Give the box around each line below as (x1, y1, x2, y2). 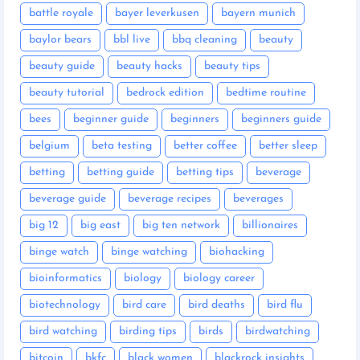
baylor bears (29, 33, 92, 46)
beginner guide (73, 112, 149, 125)
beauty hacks (117, 59, 182, 72)
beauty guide (29, 59, 95, 72)
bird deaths (188, 298, 245, 311)
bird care (122, 298, 166, 311)
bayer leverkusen (115, 6, 199, 19)
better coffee (174, 139, 237, 152)
